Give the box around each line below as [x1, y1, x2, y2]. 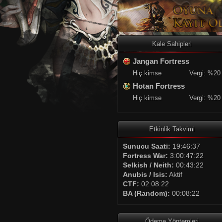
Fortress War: [123, 152, 168, 160]
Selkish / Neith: [123, 161, 174, 169]
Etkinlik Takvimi [149, 125, 195, 133]
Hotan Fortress [133, 82, 185, 90]
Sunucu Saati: [123, 142, 170, 150]
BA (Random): [123, 189, 170, 197]
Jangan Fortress [133, 57, 189, 65]
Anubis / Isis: [123, 170, 167, 178]
